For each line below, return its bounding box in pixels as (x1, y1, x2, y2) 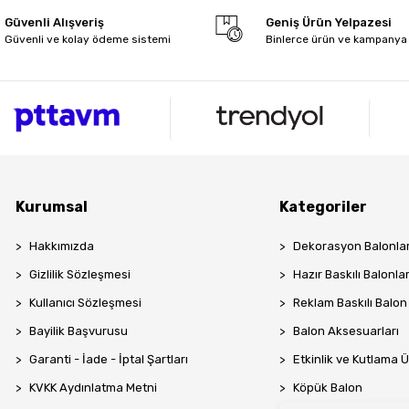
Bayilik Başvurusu (29, 323, 129, 338)
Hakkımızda (29, 238, 95, 253)
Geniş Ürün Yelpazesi (265, 16, 392, 30)
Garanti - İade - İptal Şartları (29, 351, 189, 366)
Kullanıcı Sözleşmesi (29, 295, 142, 309)
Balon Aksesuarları (293, 323, 400, 338)
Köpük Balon (293, 380, 363, 394)
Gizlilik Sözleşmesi (29, 267, 131, 281)
